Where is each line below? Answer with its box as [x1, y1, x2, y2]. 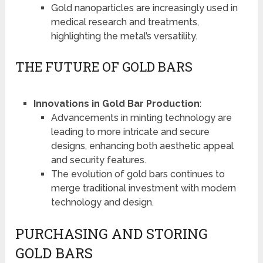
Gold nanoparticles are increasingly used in [50, 2, 238, 14]
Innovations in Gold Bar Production [33, 97, 200, 109]
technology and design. [50, 196, 154, 208]
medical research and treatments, [50, 16, 199, 28]
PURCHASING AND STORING [15, 224, 208, 243]
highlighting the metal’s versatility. [50, 30, 197, 42]
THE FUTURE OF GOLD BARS [15, 58, 193, 75]
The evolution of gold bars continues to [50, 168, 225, 180]
